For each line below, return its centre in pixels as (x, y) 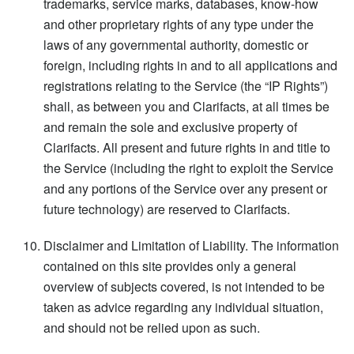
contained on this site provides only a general (170, 265)
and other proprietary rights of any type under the (179, 24)
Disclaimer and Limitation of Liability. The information (191, 245)
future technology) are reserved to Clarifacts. (167, 209)
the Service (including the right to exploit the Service (188, 168)
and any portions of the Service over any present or (185, 188)
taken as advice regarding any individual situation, (183, 307)
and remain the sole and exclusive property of (170, 126)
